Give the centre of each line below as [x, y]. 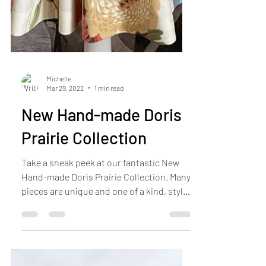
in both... [39, 236]
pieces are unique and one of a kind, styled [107, 221]
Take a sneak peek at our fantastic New [100, 193]
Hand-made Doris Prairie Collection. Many [106, 207]
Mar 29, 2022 [65, 119]
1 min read [109, 119]
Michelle [59, 109]
